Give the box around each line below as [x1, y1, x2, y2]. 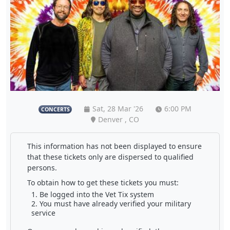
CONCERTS [41, 106, 70, 113]
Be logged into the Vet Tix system [39, 189, 154, 200]
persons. [27, 163, 57, 173]
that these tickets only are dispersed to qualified [27, 152, 194, 162]
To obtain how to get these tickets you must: [27, 178, 179, 188]
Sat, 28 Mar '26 [92, 104, 143, 114]
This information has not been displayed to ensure [27, 141, 202, 151]
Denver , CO [98, 114, 139, 125]
